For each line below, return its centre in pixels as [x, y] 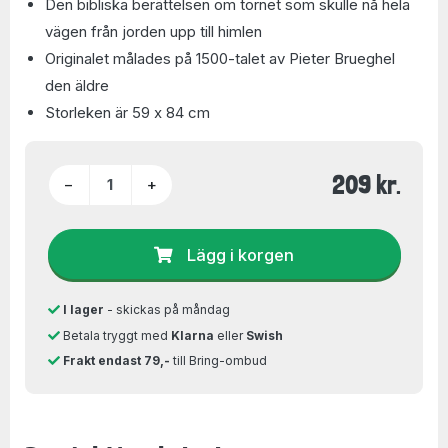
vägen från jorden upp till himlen [153, 31]
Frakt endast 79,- [116, 360]
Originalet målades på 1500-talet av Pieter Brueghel [220, 58]
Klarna [192, 335]
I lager [83, 309]
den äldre [77, 85]
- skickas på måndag [166, 309]
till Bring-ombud [218, 360]
